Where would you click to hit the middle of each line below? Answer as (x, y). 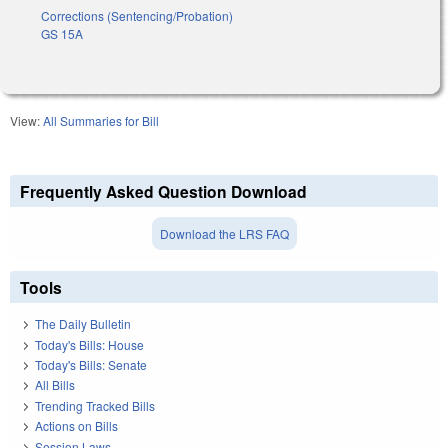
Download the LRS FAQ (224, 233)
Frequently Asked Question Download (163, 191)
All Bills (55, 385)
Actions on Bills (76, 426)
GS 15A (62, 33)
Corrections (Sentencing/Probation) (137, 15)
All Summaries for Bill (101, 120)
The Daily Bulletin (83, 324)
